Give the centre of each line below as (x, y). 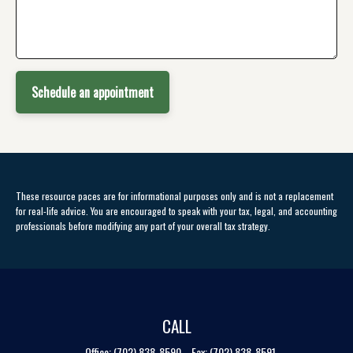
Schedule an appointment (93, 93)
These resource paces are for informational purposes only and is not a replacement (175, 196)
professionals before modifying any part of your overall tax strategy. (143, 226)
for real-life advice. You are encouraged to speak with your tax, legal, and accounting (176, 211)
